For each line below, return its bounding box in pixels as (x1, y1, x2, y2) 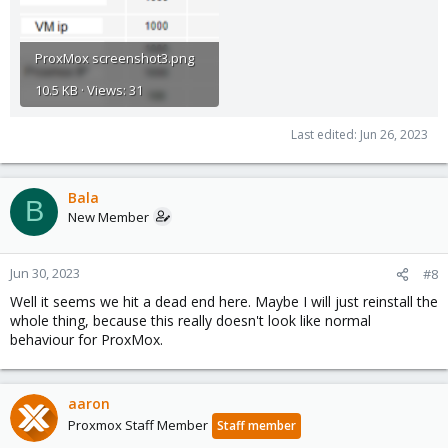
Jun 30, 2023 (10, 263, 80, 282)
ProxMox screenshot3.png (35, 48, 194, 67)
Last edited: (291, 125, 360, 143)
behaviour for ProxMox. (10, 329, 163, 349)
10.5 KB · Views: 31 (35, 80, 143, 99)
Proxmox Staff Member (68, 415, 208, 434)
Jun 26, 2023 (360, 125, 428, 143)
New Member (68, 207, 149, 226)
